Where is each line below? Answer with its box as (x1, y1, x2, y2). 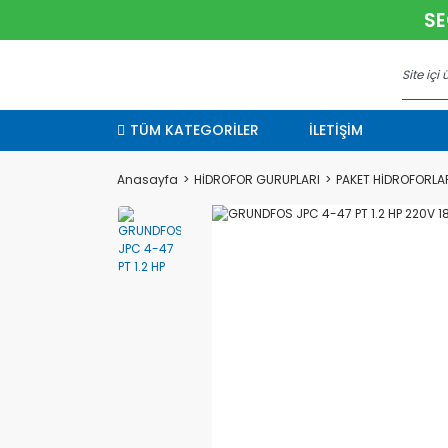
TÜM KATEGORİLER (130, 120, 259, 140)
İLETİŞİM (309, 120, 363, 140)
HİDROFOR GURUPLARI (194, 171, 320, 188)
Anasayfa (117, 171, 178, 188)
